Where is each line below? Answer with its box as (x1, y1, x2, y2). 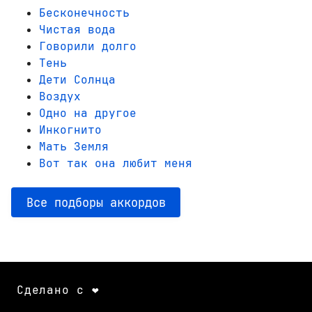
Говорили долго (39, 39, 136, 54)
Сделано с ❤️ (17, 282, 100, 297)
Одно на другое (39, 106, 136, 121)
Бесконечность (39, 6, 130, 21)
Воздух (39, 89, 81, 104)
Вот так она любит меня (39, 156, 192, 171)
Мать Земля (39, 139, 109, 155)
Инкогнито (39, 123, 102, 138)
